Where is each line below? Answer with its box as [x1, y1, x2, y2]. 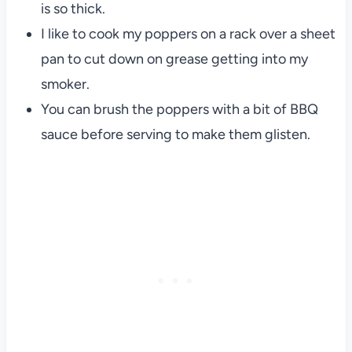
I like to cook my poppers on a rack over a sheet [40, 24, 335, 42]
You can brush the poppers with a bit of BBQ [40, 100, 318, 118]
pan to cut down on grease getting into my [40, 49, 308, 68]
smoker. [40, 75, 90, 93]
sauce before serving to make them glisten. [40, 125, 310, 143]
